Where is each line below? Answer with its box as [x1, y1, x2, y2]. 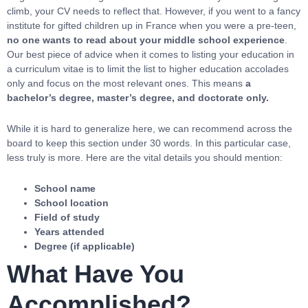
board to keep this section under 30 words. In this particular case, [7, 137, 291, 148]
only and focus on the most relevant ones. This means [7, 78, 245, 89]
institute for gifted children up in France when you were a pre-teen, [7, 20, 296, 31]
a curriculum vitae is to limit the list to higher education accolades [7, 63, 289, 74]
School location [34, 197, 109, 208]
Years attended [34, 226, 104, 237]
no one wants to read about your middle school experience [7, 34, 285, 45]
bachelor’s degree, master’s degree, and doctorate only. [7, 92, 269, 103]
